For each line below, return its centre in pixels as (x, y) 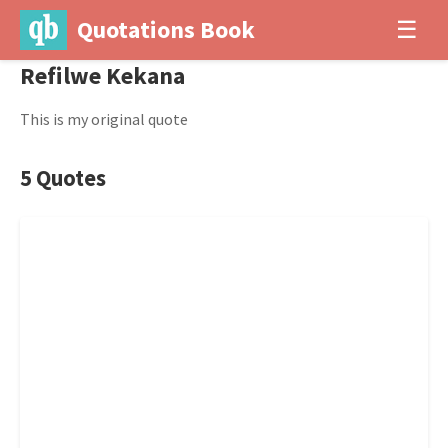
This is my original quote (104, 119)
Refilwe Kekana (102, 75)
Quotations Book (165, 29)
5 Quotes (63, 178)
